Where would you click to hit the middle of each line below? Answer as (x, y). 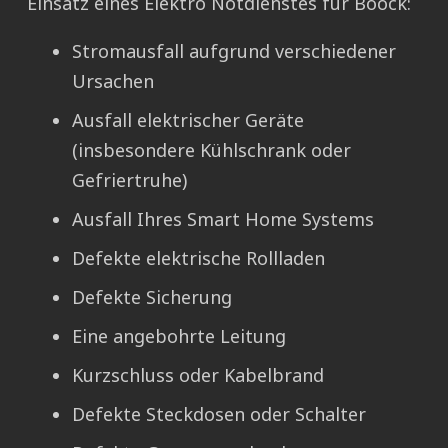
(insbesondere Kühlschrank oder (211, 150)
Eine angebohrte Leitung (179, 336)
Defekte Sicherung (152, 297)
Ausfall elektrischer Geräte (188, 120)
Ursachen (113, 81)
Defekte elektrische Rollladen (198, 258)
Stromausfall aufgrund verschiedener (234, 51)
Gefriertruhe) (129, 180)
